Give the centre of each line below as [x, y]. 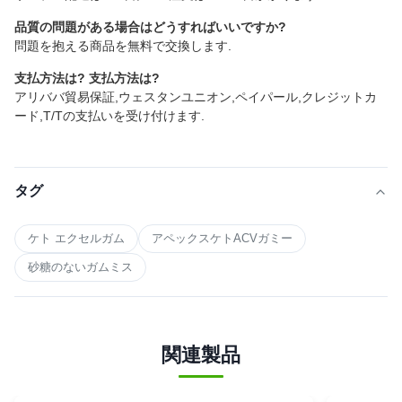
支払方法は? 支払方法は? [87, 78]
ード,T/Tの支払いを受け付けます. [109, 116]
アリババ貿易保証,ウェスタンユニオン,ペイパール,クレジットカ [196, 97]
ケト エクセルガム [76, 238]
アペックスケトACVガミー [222, 238]
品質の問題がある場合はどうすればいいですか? [150, 27]
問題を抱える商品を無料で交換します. [123, 46]
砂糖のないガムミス [80, 267]
